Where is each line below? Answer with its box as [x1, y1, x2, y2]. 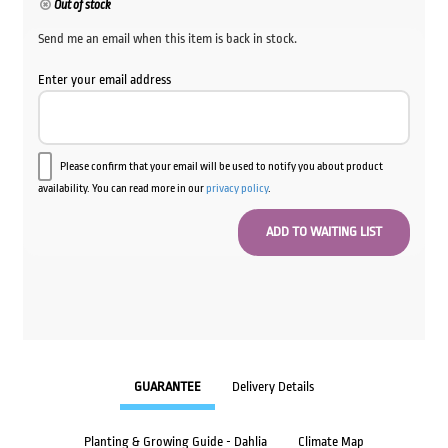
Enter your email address [37, 71, 171, 87]
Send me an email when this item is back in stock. [37, 30, 297, 46]
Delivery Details [232, 379, 314, 395]
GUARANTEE [134, 379, 201, 395]
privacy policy [205, 181, 268, 195]
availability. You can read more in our [37, 181, 206, 195]
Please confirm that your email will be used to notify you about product [59, 159, 383, 173]
